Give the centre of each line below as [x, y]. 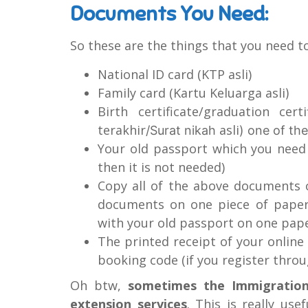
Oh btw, [99, 285]
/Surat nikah [183, 130]
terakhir [122, 130]
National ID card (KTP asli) [175, 74]
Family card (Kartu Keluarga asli [191, 92]
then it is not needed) [161, 167]
